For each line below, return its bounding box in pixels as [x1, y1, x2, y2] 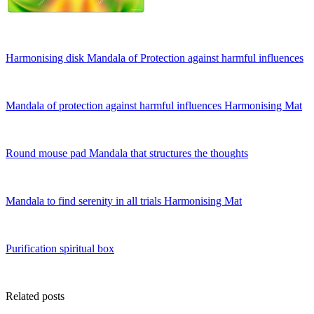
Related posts [6, 289, 64, 302]
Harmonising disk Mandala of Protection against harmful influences [6, 51, 303, 64]
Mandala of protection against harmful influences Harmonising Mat [6, 99, 302, 111]
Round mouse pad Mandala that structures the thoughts [6, 146, 248, 159]
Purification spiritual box [6, 242, 114, 254]
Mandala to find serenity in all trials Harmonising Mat [6, 194, 242, 207]
